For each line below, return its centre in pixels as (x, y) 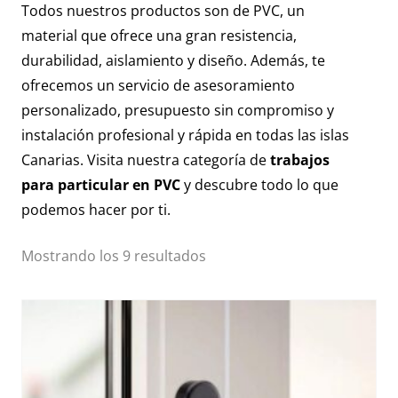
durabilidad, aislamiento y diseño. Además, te (173, 60)
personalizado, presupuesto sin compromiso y (178, 110)
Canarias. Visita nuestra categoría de (146, 159)
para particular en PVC (101, 184)
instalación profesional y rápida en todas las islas (185, 135)
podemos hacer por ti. (96, 209)
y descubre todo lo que (259, 184)
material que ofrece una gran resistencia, (159, 35)
